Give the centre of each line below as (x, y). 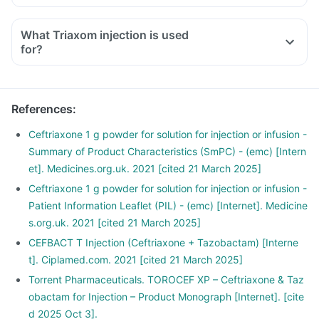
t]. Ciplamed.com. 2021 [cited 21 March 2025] (136, 260)
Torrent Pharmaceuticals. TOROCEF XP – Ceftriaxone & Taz (166, 279)
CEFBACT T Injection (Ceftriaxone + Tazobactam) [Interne (163, 242)
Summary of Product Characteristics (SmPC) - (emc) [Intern (167, 151)
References (42, 109)
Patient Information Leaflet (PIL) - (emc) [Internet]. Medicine (168, 205)
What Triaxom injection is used (105, 35)
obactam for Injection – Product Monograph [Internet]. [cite (166, 297)
